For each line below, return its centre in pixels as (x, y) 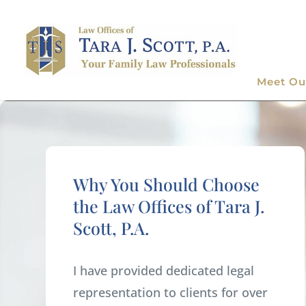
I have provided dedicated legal (164, 271)
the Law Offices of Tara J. (169, 206)
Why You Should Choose (167, 184)
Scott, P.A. (111, 228)
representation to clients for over (171, 293)
